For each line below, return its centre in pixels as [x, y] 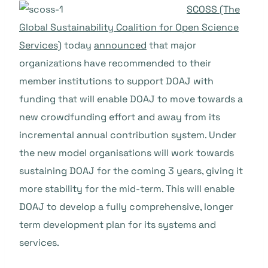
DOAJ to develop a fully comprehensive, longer [126, 207]
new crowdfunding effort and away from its [120, 117]
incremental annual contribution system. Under [128, 135]
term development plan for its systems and [118, 225]
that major [171, 45]
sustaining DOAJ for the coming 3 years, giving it [131, 171]
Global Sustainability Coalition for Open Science [129, 27]
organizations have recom [78, 63]
